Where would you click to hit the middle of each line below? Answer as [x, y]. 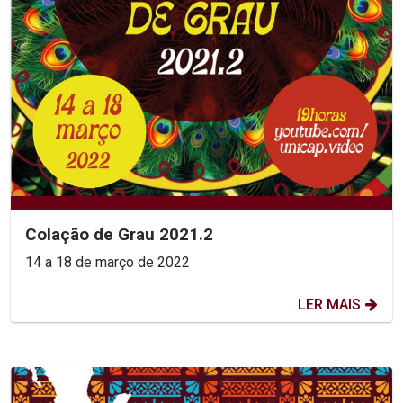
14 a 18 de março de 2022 [107, 263]
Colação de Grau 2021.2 [119, 235]
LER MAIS [329, 305]
